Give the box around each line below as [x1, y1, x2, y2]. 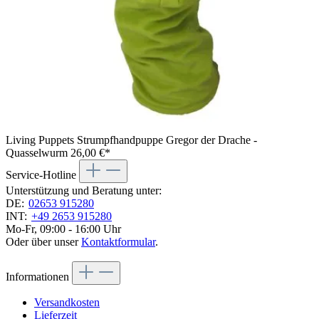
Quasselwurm [6, 147, 70, 159]
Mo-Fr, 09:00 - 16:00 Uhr [6, 223, 121, 236]
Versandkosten [34, 296, 100, 309]
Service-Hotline [6, 169, 79, 182]
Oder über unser [6, 236, 81, 249]
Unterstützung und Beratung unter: [6, 184, 162, 197]
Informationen [6, 271, 72, 283]
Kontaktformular [81, 236, 155, 249]
